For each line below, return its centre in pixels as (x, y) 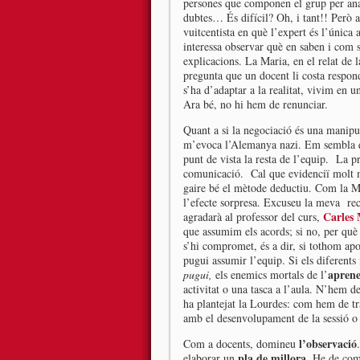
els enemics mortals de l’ (272, 274)
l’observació (328, 344)
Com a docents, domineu (241, 344)
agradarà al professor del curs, (253, 217)
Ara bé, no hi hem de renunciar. (256, 104)
